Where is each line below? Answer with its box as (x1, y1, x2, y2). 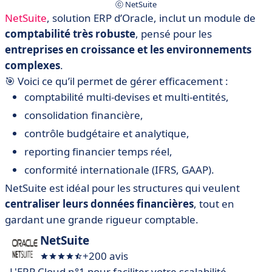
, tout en (194, 197, 234, 211)
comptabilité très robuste (5, 27, 135, 41)
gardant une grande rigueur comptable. (5, 212, 199, 227)
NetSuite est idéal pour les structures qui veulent (5, 181, 240, 195)
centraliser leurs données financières (5, 197, 194, 211)
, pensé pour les (135, 27, 212, 41)
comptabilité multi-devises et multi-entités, (24, 90, 229, 104)
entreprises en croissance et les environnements (5, 42, 251, 57)
